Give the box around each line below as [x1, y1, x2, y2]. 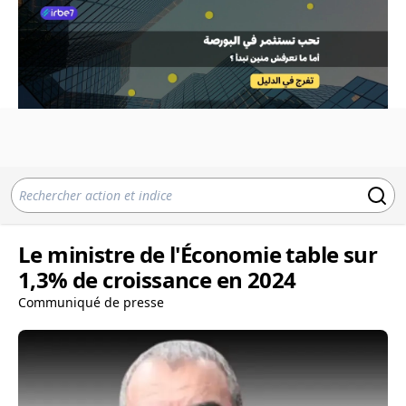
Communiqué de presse [18, 294, 164, 311]
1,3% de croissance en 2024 [18, 265, 296, 295]
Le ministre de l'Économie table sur [18, 239, 377, 269]
